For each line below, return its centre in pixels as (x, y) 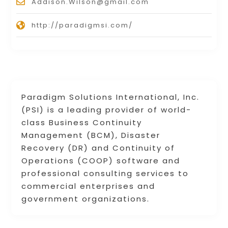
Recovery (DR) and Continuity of (98, 148)
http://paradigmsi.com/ (82, 25)
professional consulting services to (105, 174)
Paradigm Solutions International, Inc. (111, 97)
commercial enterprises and (89, 186)
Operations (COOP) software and (101, 161)
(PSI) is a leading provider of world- (107, 110)
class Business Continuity (82, 123)
